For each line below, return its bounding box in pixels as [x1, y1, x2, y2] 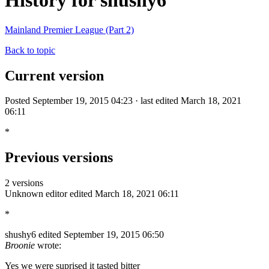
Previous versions [5, 150, 113, 166]
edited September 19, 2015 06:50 [38, 229, 164, 240]
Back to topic [5, 44, 55, 55]
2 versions [5, 178, 43, 189]
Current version [5, 67, 104, 83]
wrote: [35, 240, 61, 251]
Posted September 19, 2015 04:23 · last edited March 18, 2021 [5, 95, 241, 106]
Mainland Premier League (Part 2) [5, 24, 134, 35]
